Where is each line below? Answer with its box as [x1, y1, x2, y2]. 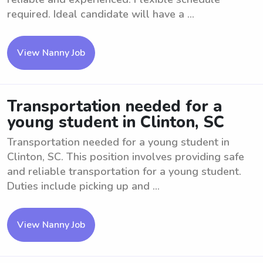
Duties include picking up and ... [7, 179, 160, 193]
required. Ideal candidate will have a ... [7, 7, 194, 21]
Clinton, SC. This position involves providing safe [7, 150, 244, 164]
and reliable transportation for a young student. [7, 164, 241, 178]
